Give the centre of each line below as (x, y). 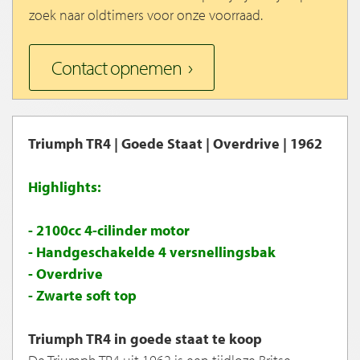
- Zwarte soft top (82, 296)
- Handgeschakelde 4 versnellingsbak (152, 252)
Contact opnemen (117, 68)
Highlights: (65, 187)
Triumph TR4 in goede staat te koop (145, 339)
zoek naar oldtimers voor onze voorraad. (146, 15)
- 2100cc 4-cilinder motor (109, 231)
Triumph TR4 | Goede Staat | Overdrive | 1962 (175, 144)
